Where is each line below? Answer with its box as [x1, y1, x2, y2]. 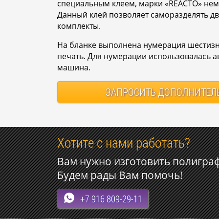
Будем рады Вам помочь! [57, 168, 183, 182]
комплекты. [57, 21, 101, 32]
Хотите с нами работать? [57, 133, 190, 152]
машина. [57, 62, 90, 73]
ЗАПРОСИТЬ [105, 85, 156, 99]
